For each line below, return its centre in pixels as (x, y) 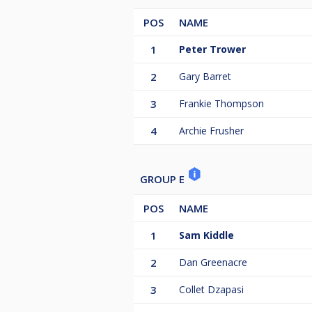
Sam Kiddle (206, 235)
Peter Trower (212, 49)
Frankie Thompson (221, 103)
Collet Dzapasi (211, 289)
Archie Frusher (211, 130)
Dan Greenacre (213, 262)
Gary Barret (205, 76)
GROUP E (164, 179)
